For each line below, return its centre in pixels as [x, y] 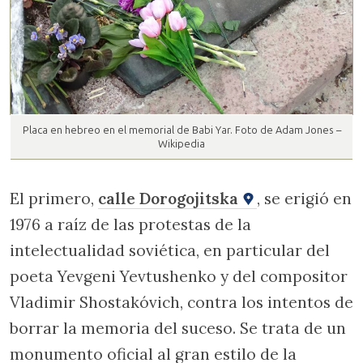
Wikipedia [181, 143]
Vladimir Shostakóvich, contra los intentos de [181, 302]
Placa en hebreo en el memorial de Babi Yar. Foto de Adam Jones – [181, 130]
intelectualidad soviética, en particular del [170, 250]
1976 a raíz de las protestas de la [130, 224]
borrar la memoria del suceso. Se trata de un [178, 328]
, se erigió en [304, 198]
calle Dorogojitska [170, 198]
